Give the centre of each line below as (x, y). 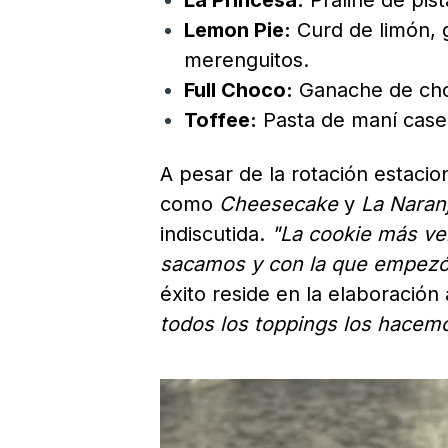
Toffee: (220, 120)
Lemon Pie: (237, 30)
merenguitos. (246, 60)
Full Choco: (238, 90)
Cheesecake (278, 204)
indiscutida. (215, 234)
